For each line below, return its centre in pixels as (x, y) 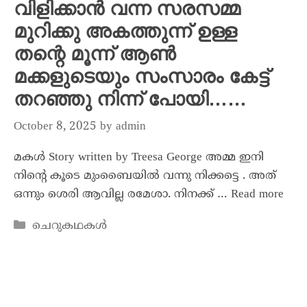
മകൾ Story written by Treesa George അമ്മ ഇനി (139, 157)
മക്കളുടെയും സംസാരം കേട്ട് (141, 77)
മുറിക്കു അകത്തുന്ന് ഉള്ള (125, 32)
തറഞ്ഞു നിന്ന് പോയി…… (130, 99)
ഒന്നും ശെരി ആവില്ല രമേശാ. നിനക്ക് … (122, 194)
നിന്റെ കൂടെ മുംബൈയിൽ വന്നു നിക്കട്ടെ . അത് (145, 176)
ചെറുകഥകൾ (70, 226)
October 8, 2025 (55, 126)
